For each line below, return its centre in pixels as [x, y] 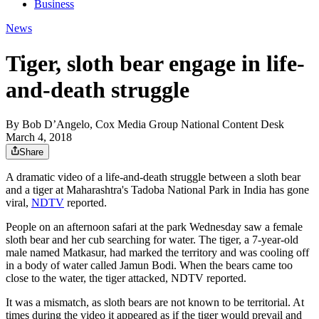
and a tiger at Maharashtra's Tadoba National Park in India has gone [157, 190]
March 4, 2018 [39, 137]
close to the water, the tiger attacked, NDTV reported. [126, 278]
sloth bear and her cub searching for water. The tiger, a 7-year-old [152, 240]
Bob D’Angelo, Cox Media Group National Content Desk [153, 125]
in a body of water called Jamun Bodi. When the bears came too [149, 266]
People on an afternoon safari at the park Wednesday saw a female [154, 227]
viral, [19, 203]
